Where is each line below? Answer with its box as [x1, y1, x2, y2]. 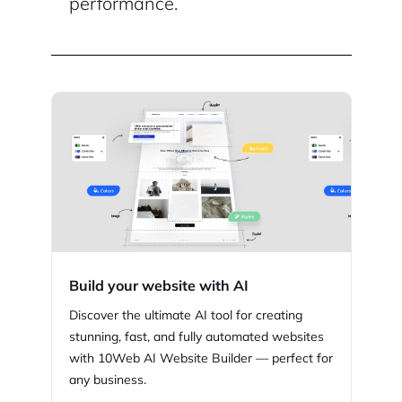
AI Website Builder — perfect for [144, 350, 333, 367]
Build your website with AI [69, 276, 249, 295]
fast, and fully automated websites [125, 328, 324, 345]
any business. [69, 371, 146, 389]
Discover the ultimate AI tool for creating [69, 307, 302, 324]
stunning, [69, 328, 125, 345]
